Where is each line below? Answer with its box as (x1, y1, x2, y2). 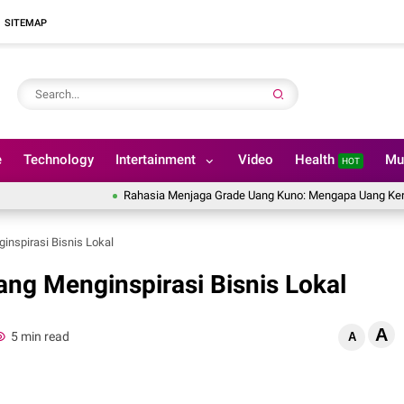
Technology (23, 151, 94, 168)
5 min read (10, 328, 69, 344)
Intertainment (115, 151, 196, 168)
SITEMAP (5, 16, 47, 29)
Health (295, 151, 338, 168)
